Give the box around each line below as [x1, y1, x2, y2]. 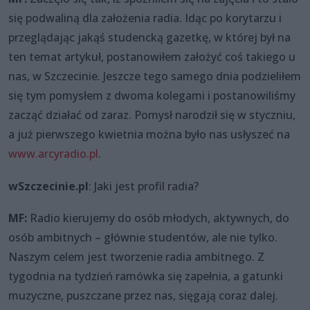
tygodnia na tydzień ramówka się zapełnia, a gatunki [8, 268, 283, 284]
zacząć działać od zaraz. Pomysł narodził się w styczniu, [8, 107, 295, 123]
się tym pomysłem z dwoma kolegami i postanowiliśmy [8, 88, 295, 104]
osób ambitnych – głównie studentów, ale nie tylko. [8, 230, 277, 246]
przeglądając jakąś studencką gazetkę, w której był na [8, 30, 291, 46]
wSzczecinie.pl [8, 178, 89, 194]
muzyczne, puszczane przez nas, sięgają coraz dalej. [8, 288, 278, 304]
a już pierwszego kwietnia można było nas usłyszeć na [8, 127, 290, 143]
